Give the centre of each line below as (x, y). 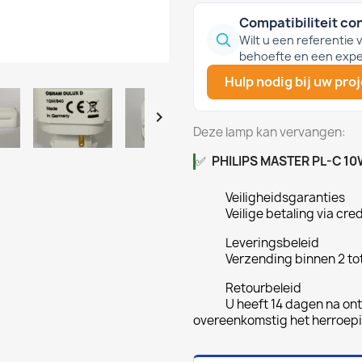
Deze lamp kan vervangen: (269, 132)
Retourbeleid (263, 288)
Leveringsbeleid (272, 242)
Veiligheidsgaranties (285, 197)
